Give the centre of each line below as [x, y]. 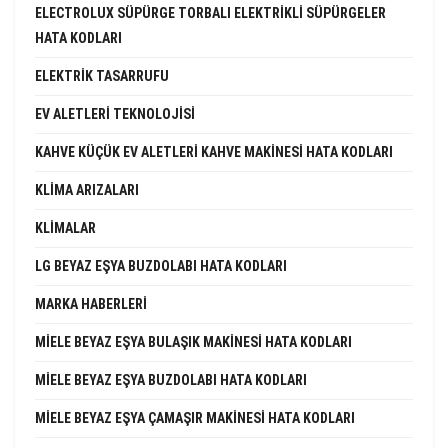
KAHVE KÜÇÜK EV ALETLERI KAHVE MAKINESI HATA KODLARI [214, 151]
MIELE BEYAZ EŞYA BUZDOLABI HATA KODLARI [171, 379]
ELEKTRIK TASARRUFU [102, 75]
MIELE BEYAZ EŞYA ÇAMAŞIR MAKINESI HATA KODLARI [195, 417]
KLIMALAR [65, 227]
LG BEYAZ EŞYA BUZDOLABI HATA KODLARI [161, 265]
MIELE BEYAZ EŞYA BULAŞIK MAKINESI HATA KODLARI [193, 341]
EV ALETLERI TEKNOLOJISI [115, 113]
